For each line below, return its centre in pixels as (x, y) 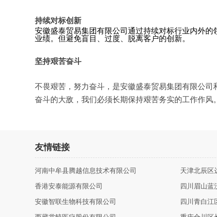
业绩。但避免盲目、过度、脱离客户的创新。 (112, 39)
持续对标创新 (58, 21)
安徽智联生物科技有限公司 (76, 202)
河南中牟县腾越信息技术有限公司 (86, 171)
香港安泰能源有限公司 (69, 186)
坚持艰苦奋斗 (58, 61)
